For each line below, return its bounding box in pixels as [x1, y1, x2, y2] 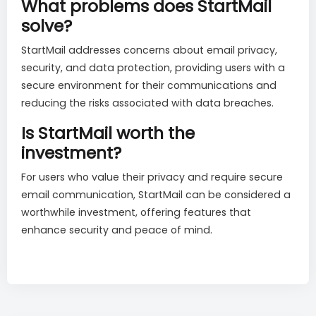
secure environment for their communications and [21, 78, 276, 93]
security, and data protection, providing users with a [21, 61, 285, 75]
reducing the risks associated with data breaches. [21, 96, 274, 111]
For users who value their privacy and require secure [21, 170, 283, 185]
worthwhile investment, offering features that [21, 205, 251, 220]
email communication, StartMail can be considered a [21, 188, 291, 202]
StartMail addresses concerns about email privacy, [21, 43, 277, 58]
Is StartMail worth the [21, 121, 195, 145]
